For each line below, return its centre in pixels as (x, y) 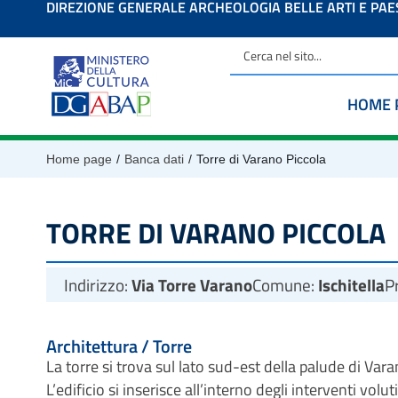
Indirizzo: (98, 285)
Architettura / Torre (119, 346)
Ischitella (351, 285)
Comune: (285, 285)
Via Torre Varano (192, 285)
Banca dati (154, 159)
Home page (79, 159)
